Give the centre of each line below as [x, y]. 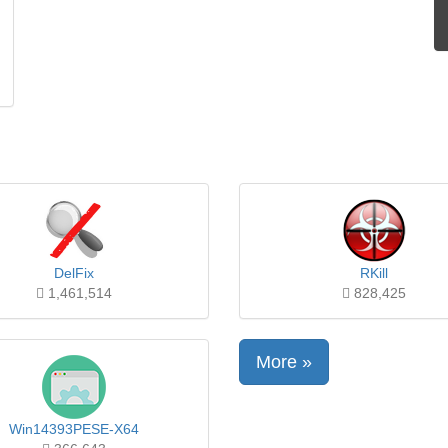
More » [284, 362]
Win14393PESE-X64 [74, 429]
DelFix [74, 273]
